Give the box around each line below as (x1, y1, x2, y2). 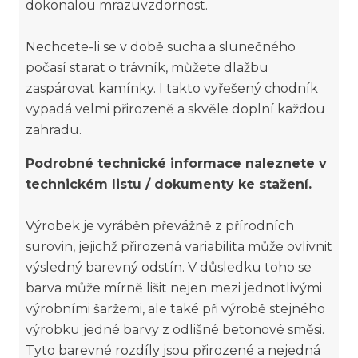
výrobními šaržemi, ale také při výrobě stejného (26, 301, 325, 316)
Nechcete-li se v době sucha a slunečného (26, 39, 296, 54)
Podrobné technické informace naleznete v (26, 156, 327, 171)
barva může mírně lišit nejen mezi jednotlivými (26, 280, 322, 296)
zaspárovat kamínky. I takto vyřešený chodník (26, 81, 318, 96)
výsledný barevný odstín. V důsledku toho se (26, 260, 312, 275)
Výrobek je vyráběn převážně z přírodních (26, 218, 294, 233)
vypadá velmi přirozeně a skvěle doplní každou (26, 101, 325, 117)
